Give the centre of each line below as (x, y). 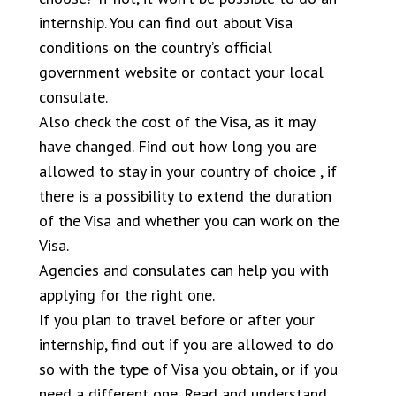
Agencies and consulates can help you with (184, 270)
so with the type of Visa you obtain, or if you (188, 369)
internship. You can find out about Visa (166, 23)
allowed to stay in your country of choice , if (188, 171)
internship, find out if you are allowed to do (187, 344)
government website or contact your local (181, 72)
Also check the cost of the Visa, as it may (177, 122)
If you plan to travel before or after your (177, 320)
